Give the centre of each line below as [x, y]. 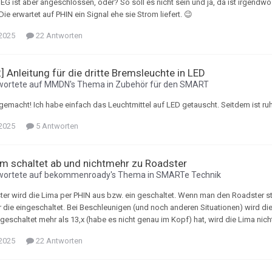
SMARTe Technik [189, 175]
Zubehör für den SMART [162, 85]
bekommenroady [77, 175]
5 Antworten [56, 126]
